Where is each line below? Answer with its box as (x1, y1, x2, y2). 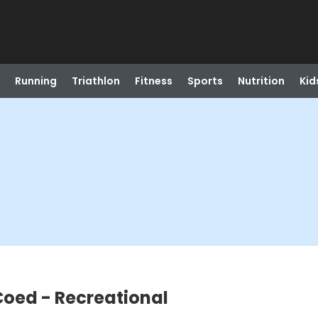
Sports (187, 74, 223, 88)
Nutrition (237, 74, 285, 88)
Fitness (134, 74, 172, 88)
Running (14, 74, 57, 88)
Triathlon (71, 74, 120, 88)
